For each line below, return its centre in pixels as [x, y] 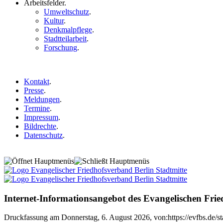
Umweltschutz [66, 12]
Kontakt [37, 81]
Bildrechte [40, 126]
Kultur [54, 21]
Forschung [60, 48]
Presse [34, 90]
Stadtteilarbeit [65, 39]
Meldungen [42, 99]
